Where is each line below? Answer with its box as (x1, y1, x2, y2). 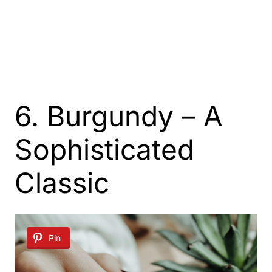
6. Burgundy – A (15, 99, 223, 133)
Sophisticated (15, 132, 194, 166)
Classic (15, 166, 109, 200)
